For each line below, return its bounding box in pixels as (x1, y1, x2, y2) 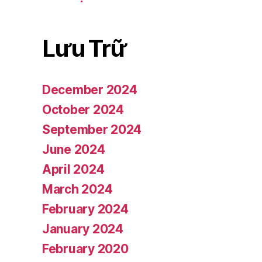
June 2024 (42, 142, 105, 157)
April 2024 (42, 162, 105, 177)
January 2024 (42, 222, 123, 237)
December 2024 (42, 82, 137, 98)
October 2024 (42, 102, 124, 118)
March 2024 (42, 182, 113, 197)
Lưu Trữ (42, 34, 127, 63)
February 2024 (42, 202, 129, 217)
